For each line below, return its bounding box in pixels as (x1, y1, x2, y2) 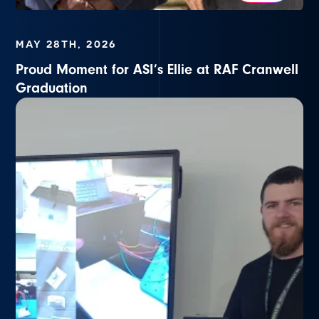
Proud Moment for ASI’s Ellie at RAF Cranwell (16, 61, 299, 78)
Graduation (16, 79, 88, 96)
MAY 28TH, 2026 (16, 38, 117, 50)
